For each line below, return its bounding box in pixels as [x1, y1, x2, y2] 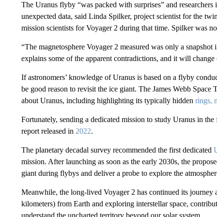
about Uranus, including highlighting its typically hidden [21, 96, 195, 105]
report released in [21, 127, 76, 135]
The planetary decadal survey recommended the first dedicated [21, 146, 214, 154]
